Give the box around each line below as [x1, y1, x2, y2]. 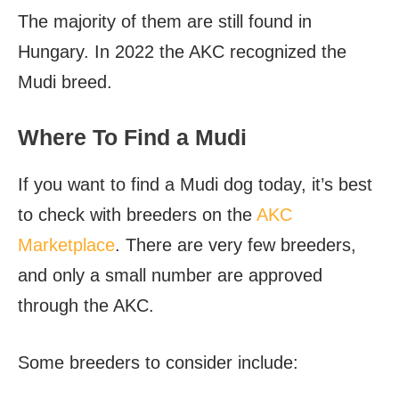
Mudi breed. [18, 72, 112, 93]
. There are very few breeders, [115, 235, 356, 256]
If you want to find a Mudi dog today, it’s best [18, 175, 372, 195]
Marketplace [18, 235, 115, 256]
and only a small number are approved [18, 265, 322, 286]
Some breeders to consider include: [18, 353, 304, 373]
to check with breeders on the [18, 205, 256, 225]
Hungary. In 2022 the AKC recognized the [18, 42, 346, 62]
